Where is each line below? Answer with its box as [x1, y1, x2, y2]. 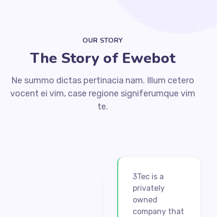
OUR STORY [82, 35, 123, 45]
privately [132, 183, 165, 193]
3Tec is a [132, 171, 164, 181]
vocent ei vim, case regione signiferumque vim [10, 88, 195, 99]
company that [132, 206, 184, 216]
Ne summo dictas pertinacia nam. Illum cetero [11, 75, 194, 86]
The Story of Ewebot [30, 48, 175, 68]
